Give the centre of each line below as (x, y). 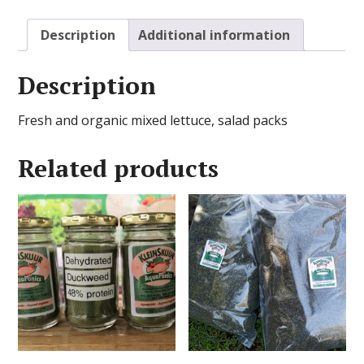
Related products (119, 168)
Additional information (214, 35)
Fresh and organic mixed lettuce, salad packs (153, 120)
